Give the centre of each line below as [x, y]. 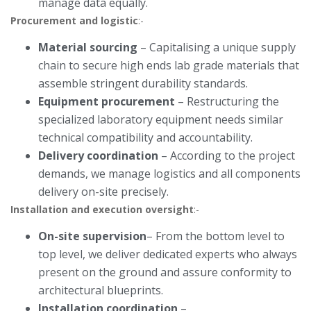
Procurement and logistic [74, 21]
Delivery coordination [98, 156]
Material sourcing [88, 48]
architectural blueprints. [101, 291]
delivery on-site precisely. [103, 192]
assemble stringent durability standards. [143, 84]
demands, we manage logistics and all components [169, 174]
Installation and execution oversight [102, 210]
